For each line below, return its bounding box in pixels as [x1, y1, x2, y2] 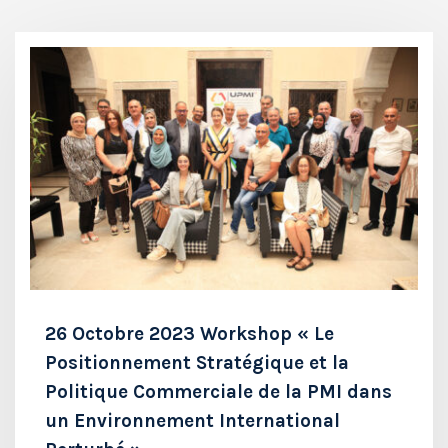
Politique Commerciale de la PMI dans [45, 380, 392, 403]
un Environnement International [45, 409, 340, 432]
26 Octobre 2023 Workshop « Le [45, 322, 334, 345]
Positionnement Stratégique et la [45, 351, 349, 374]
